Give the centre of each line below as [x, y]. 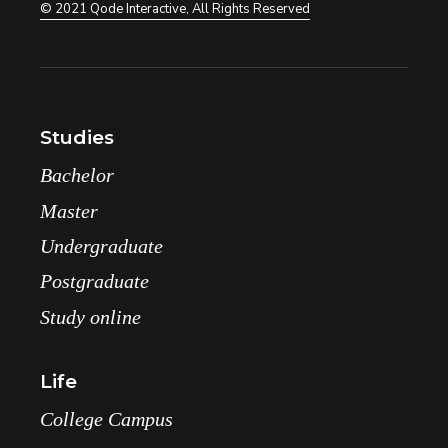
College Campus [107, 419]
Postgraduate [95, 281]
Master [69, 211]
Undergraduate [102, 246]
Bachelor [77, 175]
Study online [91, 317]
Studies [77, 138]
